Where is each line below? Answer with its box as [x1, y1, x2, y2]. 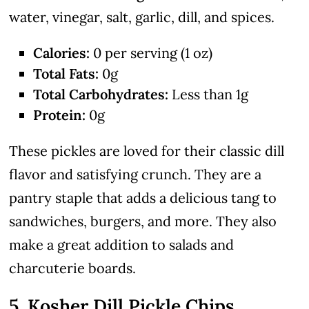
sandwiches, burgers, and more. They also [9, 212, 277, 230]
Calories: [33, 44, 90, 61]
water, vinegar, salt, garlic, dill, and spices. [9, 8, 275, 26]
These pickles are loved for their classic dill [9, 142, 285, 159]
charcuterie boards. [9, 259, 137, 277]
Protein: [33, 106, 86, 123]
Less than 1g [168, 86, 249, 103]
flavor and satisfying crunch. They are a [9, 166, 262, 183]
